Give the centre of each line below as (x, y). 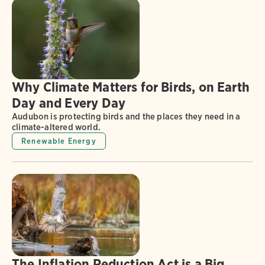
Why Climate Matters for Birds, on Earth (131, 87)
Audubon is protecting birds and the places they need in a (126, 117)
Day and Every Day (69, 103)
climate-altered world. (56, 127)
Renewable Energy (59, 141)
